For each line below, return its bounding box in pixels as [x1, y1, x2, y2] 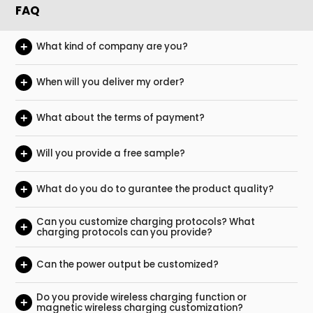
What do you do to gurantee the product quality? [36, 182, 274, 196]
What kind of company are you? [36, 40, 188, 53]
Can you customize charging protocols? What [36, 214, 255, 228]
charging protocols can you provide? [36, 225, 212, 239]
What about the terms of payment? [36, 111, 205, 125]
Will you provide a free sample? [36, 147, 185, 161]
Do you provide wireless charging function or [36, 290, 247, 304]
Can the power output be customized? [36, 258, 219, 272]
